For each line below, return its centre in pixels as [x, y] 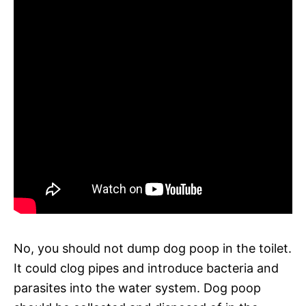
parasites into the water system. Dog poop [137, 288]
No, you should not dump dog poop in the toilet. [153, 248]
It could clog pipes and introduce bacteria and [146, 268]
